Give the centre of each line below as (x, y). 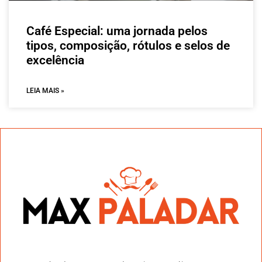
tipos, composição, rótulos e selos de (128, 46)
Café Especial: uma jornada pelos (117, 31)
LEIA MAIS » (45, 91)
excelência (55, 61)
